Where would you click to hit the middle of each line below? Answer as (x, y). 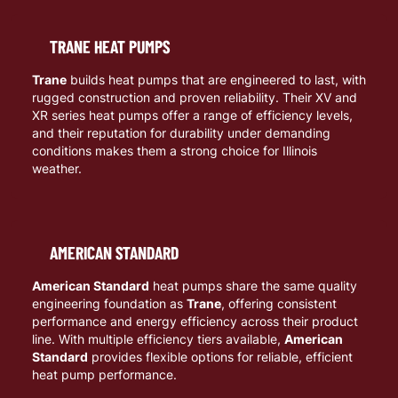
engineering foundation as (109, 303)
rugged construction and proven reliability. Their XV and (195, 97)
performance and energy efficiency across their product (195, 321)
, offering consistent (279, 303)
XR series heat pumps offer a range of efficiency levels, (192, 115)
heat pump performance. (104, 374)
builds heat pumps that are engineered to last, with (216, 79)
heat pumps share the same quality (253, 285)
